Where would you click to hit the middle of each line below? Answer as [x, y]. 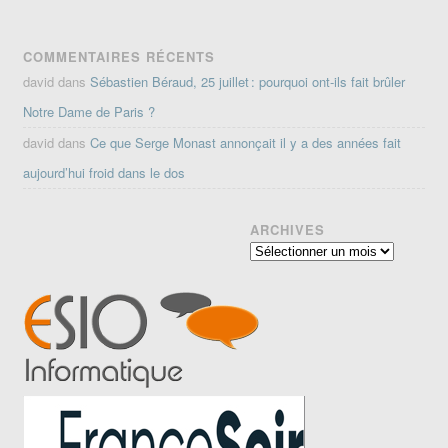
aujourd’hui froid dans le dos [104, 173]
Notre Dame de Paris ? [89, 112]
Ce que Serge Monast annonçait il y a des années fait [246, 143]
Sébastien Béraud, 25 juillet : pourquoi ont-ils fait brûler [248, 82]
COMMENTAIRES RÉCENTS [119, 57]
